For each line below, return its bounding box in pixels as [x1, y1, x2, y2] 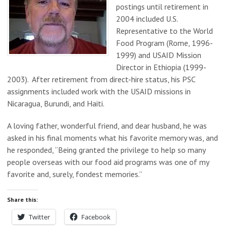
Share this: [7, 195, 38, 203]
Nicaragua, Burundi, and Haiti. [7, 98, 104, 109]
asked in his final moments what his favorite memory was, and [7, 132, 218, 143]
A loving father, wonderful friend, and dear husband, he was [7, 120, 207, 131]
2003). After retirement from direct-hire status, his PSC [7, 74, 195, 85]
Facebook [81, 212, 110, 221]
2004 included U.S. [116, 14, 178, 24]
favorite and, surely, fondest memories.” [7, 168, 142, 179]
